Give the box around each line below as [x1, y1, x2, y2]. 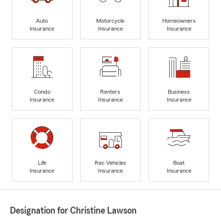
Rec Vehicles [94, 159, 126, 166]
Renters [100, 88, 121, 95]
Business [168, 88, 190, 95]
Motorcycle [96, 17, 125, 24]
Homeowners [162, 17, 196, 24]
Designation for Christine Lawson [10, 206, 137, 216]
